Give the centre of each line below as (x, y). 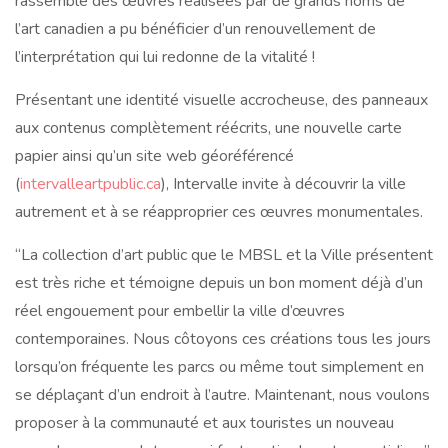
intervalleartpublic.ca (90, 184)
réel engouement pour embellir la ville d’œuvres (180, 311)
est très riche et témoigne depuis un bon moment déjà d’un (219, 283)
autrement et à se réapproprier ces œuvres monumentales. (219, 212)
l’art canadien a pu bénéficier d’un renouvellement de (195, 29)
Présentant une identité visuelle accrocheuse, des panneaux (221, 100)
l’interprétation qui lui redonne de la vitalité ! (165, 57)
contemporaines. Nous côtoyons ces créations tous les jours (223, 339)
